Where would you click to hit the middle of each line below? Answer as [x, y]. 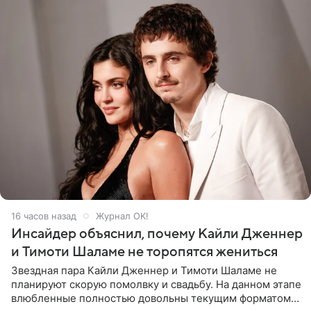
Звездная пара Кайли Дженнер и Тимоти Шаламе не [144, 270]
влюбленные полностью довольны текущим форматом [151, 298]
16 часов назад [44, 216]
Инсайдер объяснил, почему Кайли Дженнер [157, 234]
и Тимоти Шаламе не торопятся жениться [144, 252]
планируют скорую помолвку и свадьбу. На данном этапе [156, 284]
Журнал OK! [122, 216]
